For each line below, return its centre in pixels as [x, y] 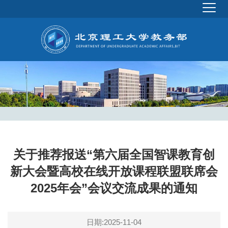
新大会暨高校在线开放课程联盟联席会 [114, 171]
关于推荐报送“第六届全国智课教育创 [114, 154]
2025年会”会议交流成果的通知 [114, 188]
